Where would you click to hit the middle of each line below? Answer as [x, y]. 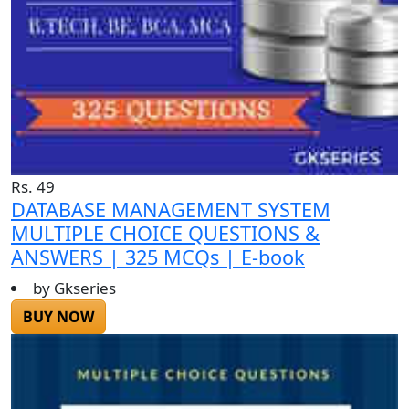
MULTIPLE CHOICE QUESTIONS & [165, 234]
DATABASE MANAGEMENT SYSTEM [171, 210]
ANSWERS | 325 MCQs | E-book [158, 257]
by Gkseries [74, 288]
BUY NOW [58, 317]
